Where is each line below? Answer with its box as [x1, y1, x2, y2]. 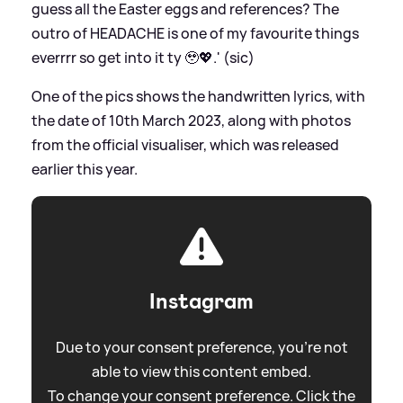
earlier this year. [31, 158, 138, 179]
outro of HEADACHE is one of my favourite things [31, 22, 359, 43]
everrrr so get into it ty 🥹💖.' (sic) [31, 47, 255, 67]
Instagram [149, 286, 254, 316]
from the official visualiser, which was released [31, 134, 339, 155]
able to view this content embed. [92, 361, 311, 381]
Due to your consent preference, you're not [55, 336, 348, 357]
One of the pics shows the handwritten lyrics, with [31, 85, 365, 106]
